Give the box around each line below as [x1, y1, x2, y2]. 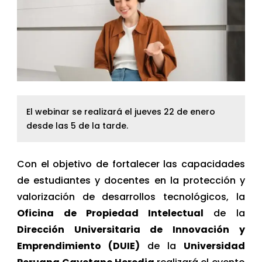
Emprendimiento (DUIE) [17, 239, 140, 253]
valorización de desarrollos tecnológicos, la [17, 189, 245, 204]
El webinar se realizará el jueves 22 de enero [26, 105, 216, 118]
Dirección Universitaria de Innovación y [17, 222, 245, 236]
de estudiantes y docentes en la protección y [17, 173, 245, 187]
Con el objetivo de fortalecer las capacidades [17, 157, 245, 171]
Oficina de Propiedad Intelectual [17, 206, 204, 220]
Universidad [183, 239, 245, 253]
